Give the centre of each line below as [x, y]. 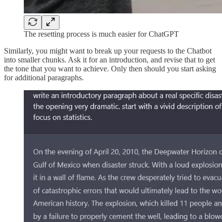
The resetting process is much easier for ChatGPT [101, 34]
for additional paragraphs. [44, 77]
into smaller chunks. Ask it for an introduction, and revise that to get [110, 59]
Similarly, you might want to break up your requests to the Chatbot [108, 51]
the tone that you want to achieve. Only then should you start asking [110, 68]
